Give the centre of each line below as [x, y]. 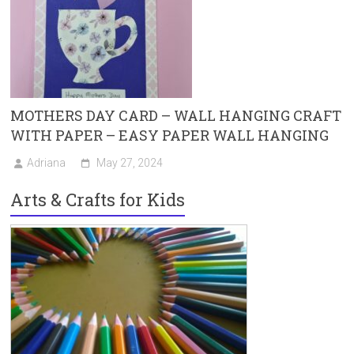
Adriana [47, 162]
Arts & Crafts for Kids [98, 199]
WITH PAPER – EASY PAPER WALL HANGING [170, 135]
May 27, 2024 [130, 162]
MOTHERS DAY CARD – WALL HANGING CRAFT [176, 115]
